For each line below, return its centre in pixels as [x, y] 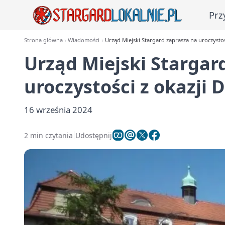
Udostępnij [94, 135]
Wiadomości [84, 40]
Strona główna [43, 40]
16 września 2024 [58, 110]
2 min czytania [48, 135]
